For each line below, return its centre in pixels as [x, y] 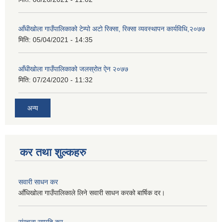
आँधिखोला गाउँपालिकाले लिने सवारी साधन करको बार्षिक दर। [93, 193]
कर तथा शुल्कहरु [53, 152]
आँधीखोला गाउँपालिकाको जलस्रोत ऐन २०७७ [73, 69]
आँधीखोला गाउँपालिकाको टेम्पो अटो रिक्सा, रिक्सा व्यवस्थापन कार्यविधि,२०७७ [112, 29]
